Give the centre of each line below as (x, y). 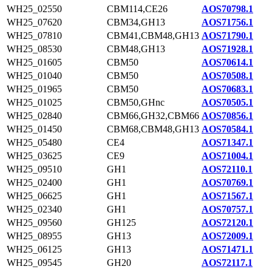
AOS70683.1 (227, 89)
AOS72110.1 (227, 169)
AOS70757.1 (227, 209)
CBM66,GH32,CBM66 (153, 116)
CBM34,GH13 (136, 22)
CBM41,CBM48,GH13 (153, 36)
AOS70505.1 (227, 102)
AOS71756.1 (227, 22)
